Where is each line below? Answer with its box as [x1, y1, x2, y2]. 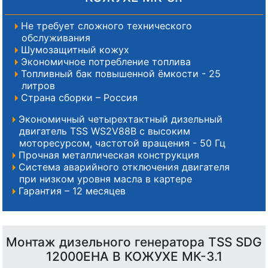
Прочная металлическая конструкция [18, 149, 199, 162]
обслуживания [22, 32, 90, 44]
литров [22, 80, 55, 92]
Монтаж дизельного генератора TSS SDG [6, 234, 262, 250]
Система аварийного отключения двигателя [18, 161, 230, 173]
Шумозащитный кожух [20, 44, 129, 56]
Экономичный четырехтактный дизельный [18, 113, 223, 126]
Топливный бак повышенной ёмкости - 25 [20, 68, 221, 80]
